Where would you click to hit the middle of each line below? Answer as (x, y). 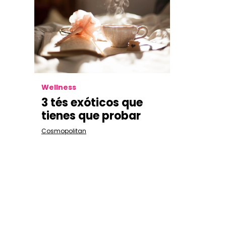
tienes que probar (91, 116)
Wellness (59, 87)
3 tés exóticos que (92, 102)
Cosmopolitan (64, 131)
